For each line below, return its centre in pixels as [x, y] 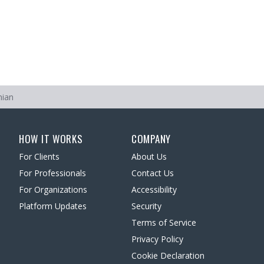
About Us [149, 156]
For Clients [39, 156]
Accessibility [154, 189]
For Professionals [52, 173]
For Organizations [53, 189]
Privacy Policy [157, 239]
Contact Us [153, 173]
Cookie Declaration [168, 255]
